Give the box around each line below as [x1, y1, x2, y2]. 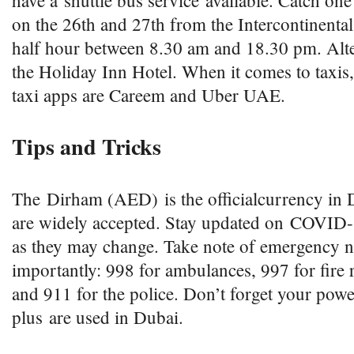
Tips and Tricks [12, 130, 168, 163]
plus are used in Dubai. [12, 305, 190, 329]
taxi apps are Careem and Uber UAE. [12, 83, 292, 107]
